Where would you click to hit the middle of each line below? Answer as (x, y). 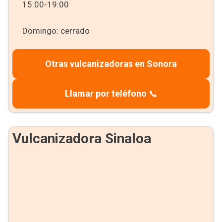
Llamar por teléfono (106, 93)
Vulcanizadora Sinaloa (82, 139)
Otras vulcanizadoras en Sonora (111, 64)
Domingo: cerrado (56, 31)
